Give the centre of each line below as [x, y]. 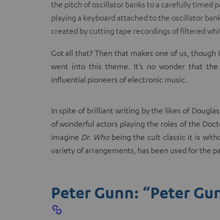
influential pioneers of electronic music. [119, 79]
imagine [66, 137]
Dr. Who [95, 137]
